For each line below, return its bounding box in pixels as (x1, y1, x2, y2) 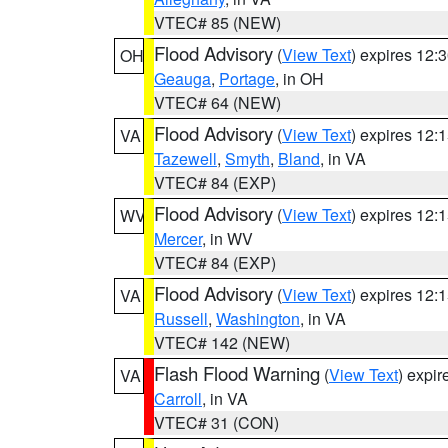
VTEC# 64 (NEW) (154, 91, 281, 114)
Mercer (154, 227, 202, 250)
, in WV (202, 227, 253, 250)
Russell (154, 307, 208, 330)
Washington (216, 307, 300, 330)
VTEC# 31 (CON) (154, 411, 279, 434)
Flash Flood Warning (154, 360, 320, 386)
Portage (219, 67, 275, 90)
